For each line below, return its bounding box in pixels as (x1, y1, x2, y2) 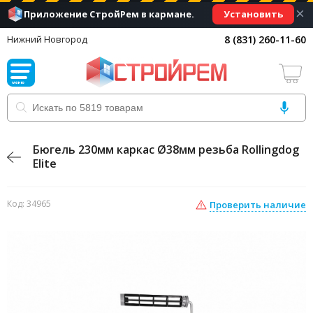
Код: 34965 (7, 198, 51, 210)
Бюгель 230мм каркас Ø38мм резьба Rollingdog (33, 142, 299, 157)
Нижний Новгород (7, 33, 87, 45)
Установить (224, 7, 283, 20)
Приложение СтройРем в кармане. (24, 8, 195, 20)
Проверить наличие (210, 198, 306, 211)
